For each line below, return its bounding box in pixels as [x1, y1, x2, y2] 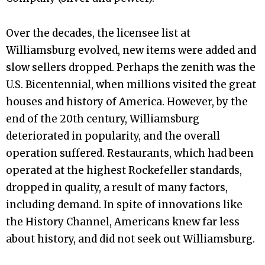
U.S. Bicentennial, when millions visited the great [6, 78, 256, 92]
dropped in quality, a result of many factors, [6, 181, 228, 195]
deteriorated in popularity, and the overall [6, 130, 220, 143]
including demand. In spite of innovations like [6, 198, 243, 212]
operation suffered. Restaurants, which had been [6, 147, 254, 160]
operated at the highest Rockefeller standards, [6, 164, 242, 177]
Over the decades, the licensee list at [6, 27, 190, 40]
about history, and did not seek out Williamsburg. [6, 232, 255, 246]
